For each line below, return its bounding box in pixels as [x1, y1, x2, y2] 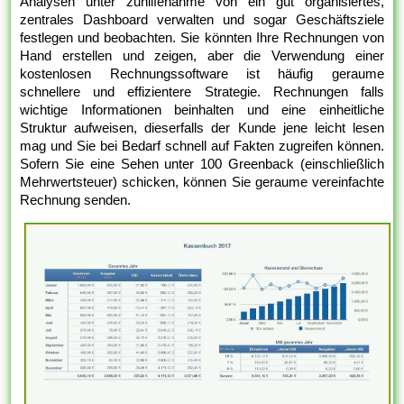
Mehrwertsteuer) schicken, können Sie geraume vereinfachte [20, 174, 384, 190]
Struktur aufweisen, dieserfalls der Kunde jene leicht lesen [20, 120, 384, 136]
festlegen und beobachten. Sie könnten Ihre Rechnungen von [20, 30, 384, 46]
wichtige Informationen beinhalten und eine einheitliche [20, 102, 384, 118]
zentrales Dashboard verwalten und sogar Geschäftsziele [20, 12, 384, 28]
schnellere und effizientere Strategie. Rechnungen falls [20, 84, 384, 100]
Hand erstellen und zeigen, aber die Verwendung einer [20, 48, 384, 64]
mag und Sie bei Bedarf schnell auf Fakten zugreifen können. [20, 138, 384, 154]
